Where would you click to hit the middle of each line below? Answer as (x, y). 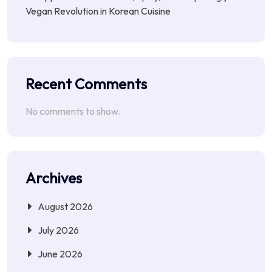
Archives (54, 178)
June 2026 (60, 254)
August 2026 (65, 207)
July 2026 (58, 230)
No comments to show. (73, 111)
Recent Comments (86, 84)
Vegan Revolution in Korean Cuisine (98, 11)
